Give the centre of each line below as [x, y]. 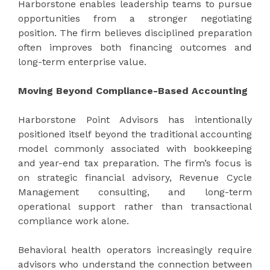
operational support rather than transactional [135, 206]
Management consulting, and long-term [135, 192]
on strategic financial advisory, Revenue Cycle [135, 177]
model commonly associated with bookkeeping [135, 148]
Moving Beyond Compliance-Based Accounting [133, 90]
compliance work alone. [74, 221]
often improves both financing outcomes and [135, 47]
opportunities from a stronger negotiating [135, 18]
